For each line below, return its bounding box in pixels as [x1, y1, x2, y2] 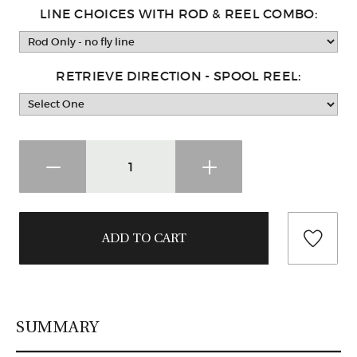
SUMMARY [16, 316, 100, 336]
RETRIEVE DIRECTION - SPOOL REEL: [56, 68, 301, 84]
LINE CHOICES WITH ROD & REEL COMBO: [39, 5, 318, 22]
